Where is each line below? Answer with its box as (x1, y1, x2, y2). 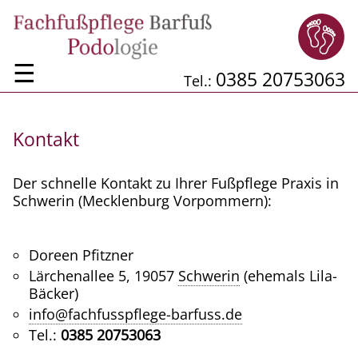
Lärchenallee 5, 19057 (29, 266, 178, 286)
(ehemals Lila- (240, 266, 337, 286)
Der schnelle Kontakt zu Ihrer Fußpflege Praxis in (13, 173, 339, 193)
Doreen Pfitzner (29, 245, 133, 265)
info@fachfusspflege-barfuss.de (29, 304, 242, 324)
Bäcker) (29, 284, 78, 304)
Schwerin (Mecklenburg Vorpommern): (13, 191, 272, 211)
